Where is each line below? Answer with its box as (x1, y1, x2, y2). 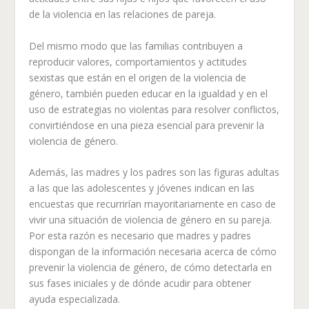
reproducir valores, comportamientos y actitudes (29, 54, 248, 68)
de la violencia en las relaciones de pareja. (29, 8, 217, 21)
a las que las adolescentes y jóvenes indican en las (29, 181, 255, 195)
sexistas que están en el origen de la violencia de (29, 70, 247, 84)
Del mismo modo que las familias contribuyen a (29, 39, 243, 52)
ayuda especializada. (29, 292, 121, 306)
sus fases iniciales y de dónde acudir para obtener (29, 276, 252, 290)
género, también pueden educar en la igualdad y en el (29, 86, 268, 100)
